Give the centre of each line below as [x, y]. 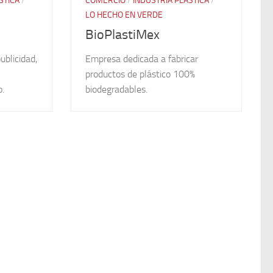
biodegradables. [117, 90]
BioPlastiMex [123, 35]
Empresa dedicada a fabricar [142, 59]
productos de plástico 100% [140, 74]
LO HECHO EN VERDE [124, 15]
